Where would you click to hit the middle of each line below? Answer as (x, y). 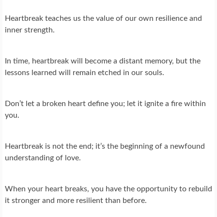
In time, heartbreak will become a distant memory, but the (103, 61)
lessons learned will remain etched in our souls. (85, 73)
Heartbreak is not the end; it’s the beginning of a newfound (105, 147)
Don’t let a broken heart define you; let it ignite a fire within (105, 104)
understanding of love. (43, 158)
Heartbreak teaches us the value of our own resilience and (103, 19)
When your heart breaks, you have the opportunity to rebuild (108, 189)
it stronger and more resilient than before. (76, 201)
